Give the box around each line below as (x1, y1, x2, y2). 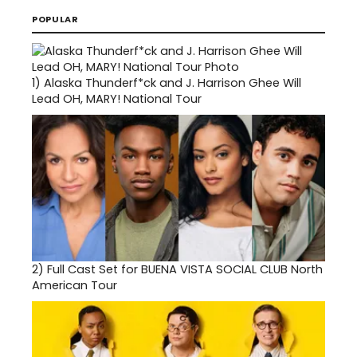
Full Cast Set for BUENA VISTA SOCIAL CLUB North (47, 261, 323, 277)
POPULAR (32, 12, 79, 25)
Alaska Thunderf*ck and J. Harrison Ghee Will (44, 74, 301, 91)
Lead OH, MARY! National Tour (32, 90, 202, 107)
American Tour (32, 277, 117, 293)
